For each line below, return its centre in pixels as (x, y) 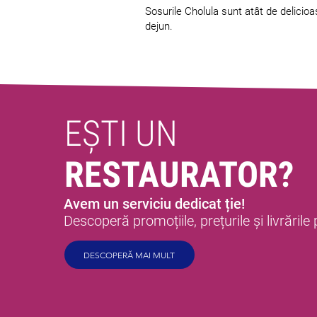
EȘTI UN (121, 134)
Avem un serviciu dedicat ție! (154, 204)
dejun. (159, 26)
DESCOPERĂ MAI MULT (129, 255)
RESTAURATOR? (179, 175)
